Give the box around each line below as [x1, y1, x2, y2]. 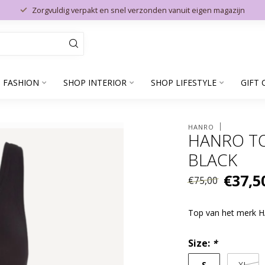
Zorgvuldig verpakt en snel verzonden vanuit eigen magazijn [32, 5, 245, 15]
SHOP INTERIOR [63, 77, 127, 88]
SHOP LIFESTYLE [150, 77, 216, 88]
